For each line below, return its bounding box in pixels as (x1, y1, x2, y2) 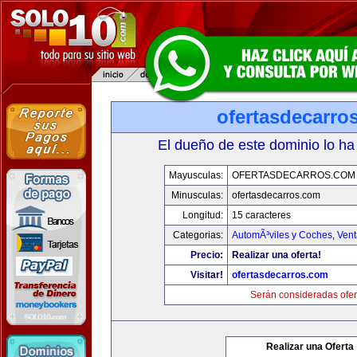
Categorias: (172, 229, 223, 241)
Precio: (190, 249, 223, 261)
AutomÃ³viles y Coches (231, 229, 332, 241)
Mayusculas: (168, 170, 223, 181)
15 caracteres (231, 210, 291, 221)
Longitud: (182, 210, 223, 221)
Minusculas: (171, 190, 223, 201)
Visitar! (190, 269, 223, 280)
